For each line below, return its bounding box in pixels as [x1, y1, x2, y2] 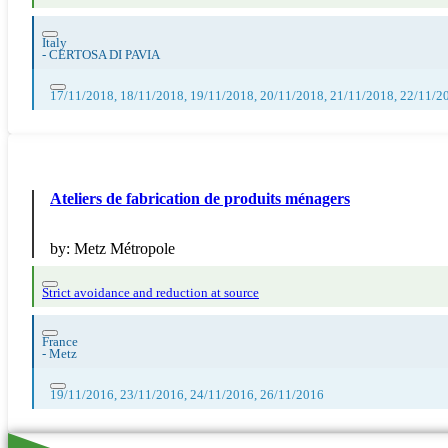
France [42, 334, 78, 349]
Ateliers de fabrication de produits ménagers [50, 189, 350, 207]
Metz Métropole [74, 239, 175, 257]
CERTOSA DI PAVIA [49, 47, 160, 62]
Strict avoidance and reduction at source [42, 285, 259, 300]
